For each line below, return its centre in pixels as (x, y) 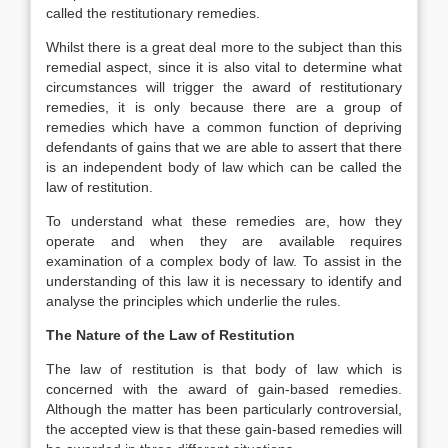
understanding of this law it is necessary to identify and (224, 281)
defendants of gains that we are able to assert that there (224, 147)
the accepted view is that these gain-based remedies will (224, 429)
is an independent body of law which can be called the (224, 167)
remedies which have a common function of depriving (224, 127)
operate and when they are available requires (224, 241)
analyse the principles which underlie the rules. (193, 301)
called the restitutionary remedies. (153, 13)
